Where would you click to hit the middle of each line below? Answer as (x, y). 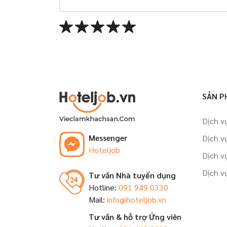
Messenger (108, 138)
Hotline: (104, 187)
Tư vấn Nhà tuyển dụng (132, 175)
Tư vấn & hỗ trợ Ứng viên (135, 217)
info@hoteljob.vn (137, 199)
